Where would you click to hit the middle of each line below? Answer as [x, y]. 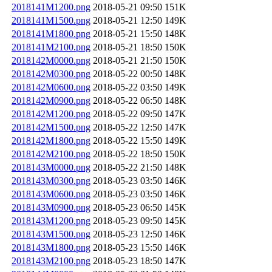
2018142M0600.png [51, 87]
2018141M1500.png [51, 20]
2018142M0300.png [51, 73]
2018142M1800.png [51, 140]
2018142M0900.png [51, 100]
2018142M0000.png [51, 60]
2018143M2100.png [51, 260]
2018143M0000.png [51, 167]
